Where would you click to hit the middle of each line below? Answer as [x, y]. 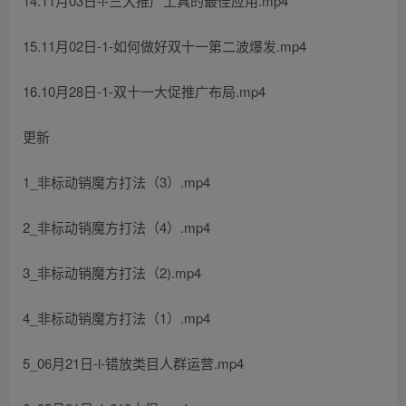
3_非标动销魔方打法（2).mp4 [112, 272]
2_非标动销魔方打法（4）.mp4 [116, 227]
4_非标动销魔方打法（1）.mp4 [116, 318]
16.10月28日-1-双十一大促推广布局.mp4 [144, 91]
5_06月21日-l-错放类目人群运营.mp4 [133, 363]
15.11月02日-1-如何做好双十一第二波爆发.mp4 [164, 46]
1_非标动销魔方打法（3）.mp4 [116, 182]
